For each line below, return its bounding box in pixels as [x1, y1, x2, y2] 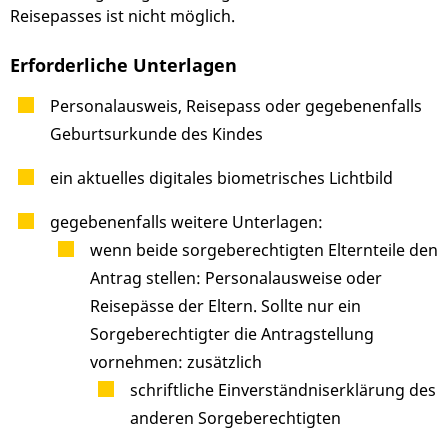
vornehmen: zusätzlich [90, 351, 262, 374]
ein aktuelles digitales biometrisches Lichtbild [50, 167, 393, 190]
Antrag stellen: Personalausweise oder [90, 267, 382, 290]
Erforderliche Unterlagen [10, 52, 237, 77]
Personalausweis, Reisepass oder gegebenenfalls [50, 95, 422, 118]
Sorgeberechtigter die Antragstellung [90, 323, 374, 346]
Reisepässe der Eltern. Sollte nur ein [90, 295, 361, 318]
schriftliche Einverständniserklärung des [130, 379, 436, 402]
